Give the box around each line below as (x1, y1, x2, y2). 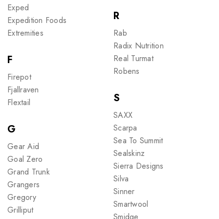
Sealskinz (113, 148, 145, 159)
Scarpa (113, 122, 137, 133)
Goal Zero (7, 153, 43, 165)
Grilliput (7, 204, 34, 216)
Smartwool (113, 198, 149, 210)
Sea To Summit (113, 135, 163, 146)
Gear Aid (7, 141, 39, 152)
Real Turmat (113, 53, 153, 64)
